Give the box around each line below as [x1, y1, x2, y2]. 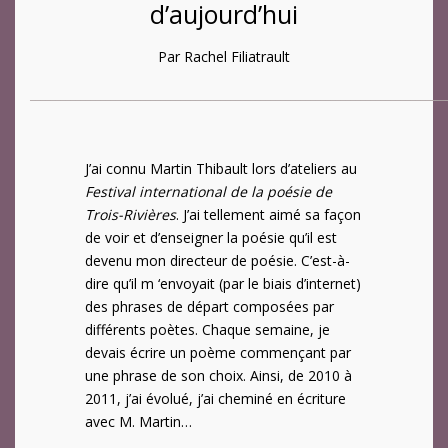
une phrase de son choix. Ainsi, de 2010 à [85, 366, 352, 386]
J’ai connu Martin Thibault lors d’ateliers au [85, 159, 357, 179]
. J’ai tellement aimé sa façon [176, 205, 361, 225]
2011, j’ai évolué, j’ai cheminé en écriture [85, 389, 346, 409]
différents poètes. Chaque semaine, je [85, 320, 330, 340]
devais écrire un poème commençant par [85, 343, 351, 363]
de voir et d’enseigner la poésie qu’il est [85, 228, 337, 248]
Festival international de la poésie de [85, 182, 332, 202]
